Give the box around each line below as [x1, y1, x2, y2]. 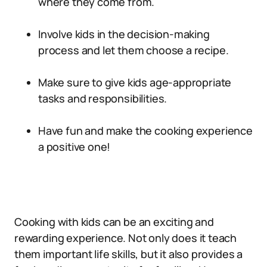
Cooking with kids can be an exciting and [14, 215, 214, 229]
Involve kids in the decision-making [38, 27, 210, 42]
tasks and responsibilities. [38, 91, 167, 106]
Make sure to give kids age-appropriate [38, 75, 232, 90]
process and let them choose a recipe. [38, 43, 229, 58]
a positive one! [38, 139, 111, 154]
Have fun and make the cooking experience [38, 123, 253, 138]
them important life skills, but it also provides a [14, 247, 243, 262]
